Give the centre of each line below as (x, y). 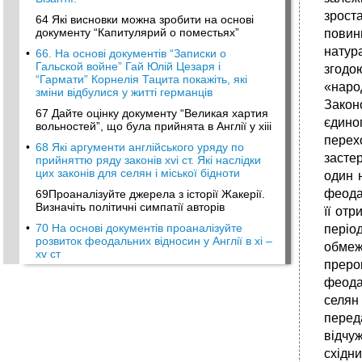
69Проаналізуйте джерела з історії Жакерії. (150, 194)
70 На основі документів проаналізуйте (139, 228)
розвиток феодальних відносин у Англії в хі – (154, 241)
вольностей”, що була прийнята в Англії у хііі (154, 126)
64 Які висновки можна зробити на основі (145, 19)
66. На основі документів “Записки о (131, 53)
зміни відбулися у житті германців (124, 92)
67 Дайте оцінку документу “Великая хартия (152, 113)
